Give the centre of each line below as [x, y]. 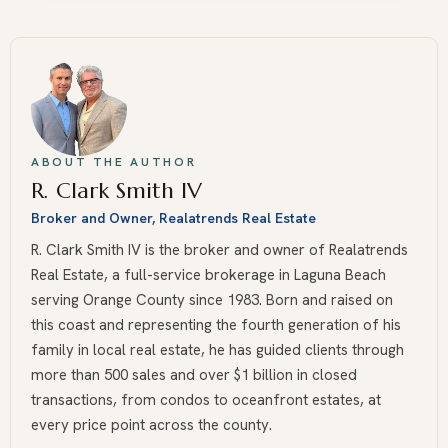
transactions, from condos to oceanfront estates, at [206, 400]
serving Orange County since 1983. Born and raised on [212, 300]
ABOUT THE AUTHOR [114, 162]
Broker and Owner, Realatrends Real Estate [173, 218]
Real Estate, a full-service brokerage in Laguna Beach [208, 275]
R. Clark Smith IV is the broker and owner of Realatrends [219, 250]
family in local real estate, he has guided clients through [217, 350]
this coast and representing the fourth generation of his [216, 325]
